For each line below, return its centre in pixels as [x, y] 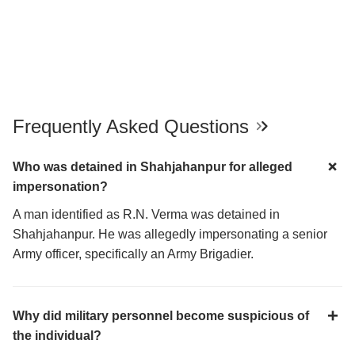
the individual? [57, 335]
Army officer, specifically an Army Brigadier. [133, 254]
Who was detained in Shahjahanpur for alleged [153, 166]
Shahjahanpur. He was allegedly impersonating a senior [170, 234]
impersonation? [60, 186]
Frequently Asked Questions [134, 126]
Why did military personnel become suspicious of [161, 315]
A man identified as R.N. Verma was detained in [146, 214]
